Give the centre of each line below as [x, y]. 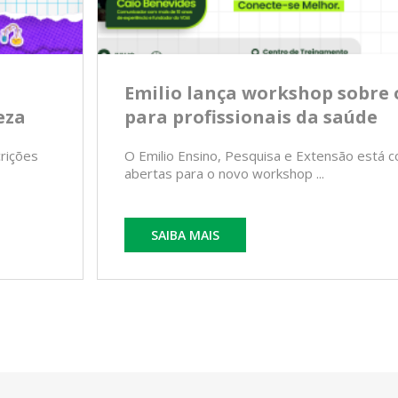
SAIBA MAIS [185, 235]
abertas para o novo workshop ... [224, 174]
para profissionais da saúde [251, 117]
